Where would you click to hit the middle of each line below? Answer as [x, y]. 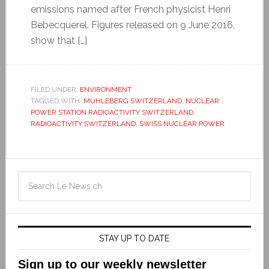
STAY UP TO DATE [134, 238]
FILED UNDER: [55, 89]
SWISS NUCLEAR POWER [182, 123]
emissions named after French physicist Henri [130, 9]
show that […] [59, 40]
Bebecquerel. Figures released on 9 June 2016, [132, 25]
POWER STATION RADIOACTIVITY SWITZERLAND [112, 112]
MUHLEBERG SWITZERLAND [132, 101]
